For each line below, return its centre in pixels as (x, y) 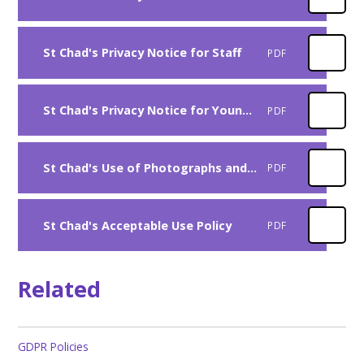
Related (60, 288)
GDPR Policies (54, 346)
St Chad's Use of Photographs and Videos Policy (251, 167)
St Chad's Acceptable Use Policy (137, 225)
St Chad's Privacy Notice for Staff (142, 53)
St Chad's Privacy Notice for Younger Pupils (247, 110)
